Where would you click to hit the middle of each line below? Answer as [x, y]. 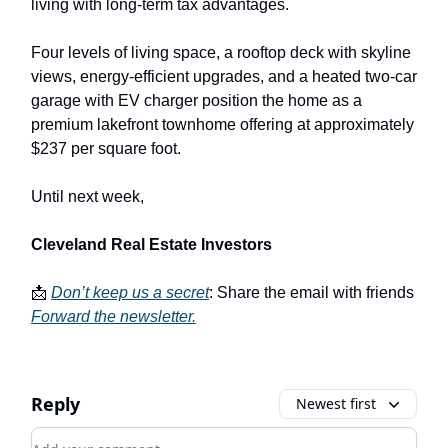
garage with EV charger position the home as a [196, 100]
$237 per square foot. [106, 148]
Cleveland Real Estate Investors [151, 244]
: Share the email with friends [311, 292]
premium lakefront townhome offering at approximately [222, 124]
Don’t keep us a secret [130, 292]
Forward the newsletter [111, 316]
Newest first [336, 403]
